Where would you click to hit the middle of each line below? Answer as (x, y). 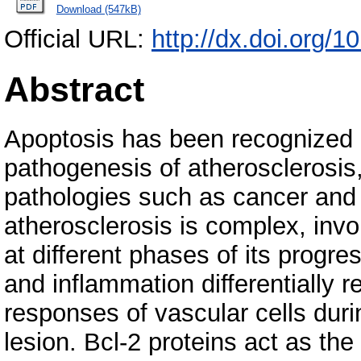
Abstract (74, 89)
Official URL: (78, 39)
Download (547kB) (98, 9)
